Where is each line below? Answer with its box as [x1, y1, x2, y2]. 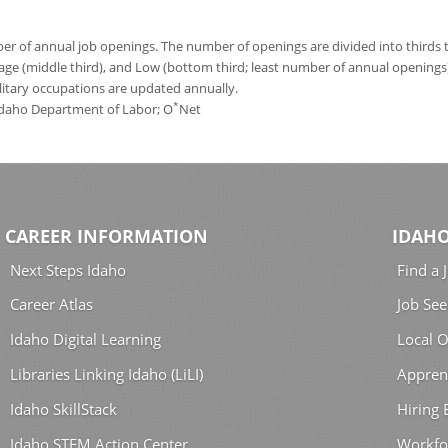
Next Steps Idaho [10, 259, 126, 280]
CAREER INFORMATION [5, 224, 208, 249]
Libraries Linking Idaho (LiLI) [10, 363, 203, 384]
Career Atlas [10, 294, 93, 315]
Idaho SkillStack [10, 398, 117, 419]
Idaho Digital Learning [10, 329, 161, 350]
